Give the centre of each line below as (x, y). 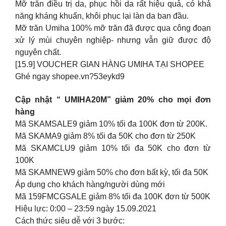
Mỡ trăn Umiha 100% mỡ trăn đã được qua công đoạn (113, 28)
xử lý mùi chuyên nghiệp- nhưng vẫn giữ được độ (113, 40)
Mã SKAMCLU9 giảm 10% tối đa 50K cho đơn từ (113, 148)
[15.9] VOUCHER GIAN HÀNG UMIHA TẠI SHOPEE (110, 64)
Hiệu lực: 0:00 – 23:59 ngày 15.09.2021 (86, 209)
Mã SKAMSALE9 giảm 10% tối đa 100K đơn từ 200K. (111, 124)
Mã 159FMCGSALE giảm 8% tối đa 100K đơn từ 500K (113, 197)
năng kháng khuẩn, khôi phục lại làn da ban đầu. (102, 16)
